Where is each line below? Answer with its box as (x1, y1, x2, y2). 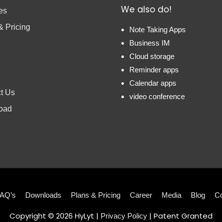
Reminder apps (129, 65, 179, 74)
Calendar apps (129, 78, 176, 87)
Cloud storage (129, 52, 174, 60)
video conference (129, 92, 185, 101)
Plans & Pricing (70, 190, 120, 199)
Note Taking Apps (129, 25, 186, 34)
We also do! (121, 3, 171, 15)
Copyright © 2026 (9, 210, 75, 221)
